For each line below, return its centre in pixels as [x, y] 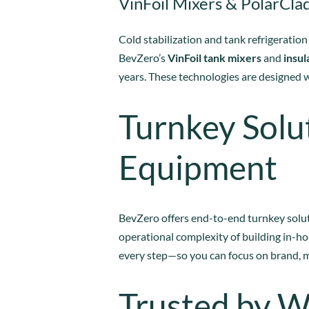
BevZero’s [143, 57]
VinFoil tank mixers [215, 57]
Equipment [198, 167]
